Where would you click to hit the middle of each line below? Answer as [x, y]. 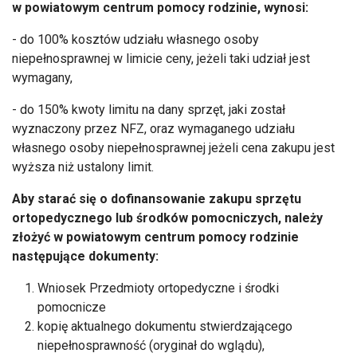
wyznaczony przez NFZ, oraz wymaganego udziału [153, 128]
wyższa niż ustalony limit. [83, 167]
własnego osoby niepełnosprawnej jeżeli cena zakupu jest [173, 147]
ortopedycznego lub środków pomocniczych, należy [167, 218]
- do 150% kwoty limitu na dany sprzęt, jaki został [149, 109]
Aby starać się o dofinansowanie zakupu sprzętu [157, 198]
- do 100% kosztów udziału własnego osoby [135, 39]
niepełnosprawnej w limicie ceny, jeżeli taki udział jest [161, 58]
